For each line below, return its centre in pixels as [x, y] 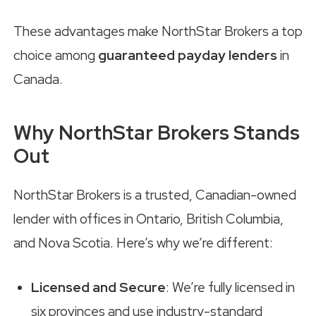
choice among [56, 55]
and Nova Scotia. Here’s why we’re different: [143, 243]
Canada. [38, 79]
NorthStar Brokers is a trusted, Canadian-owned [155, 195]
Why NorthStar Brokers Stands [157, 132]
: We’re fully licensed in [230, 287]
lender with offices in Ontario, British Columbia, [148, 219]
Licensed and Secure [98, 287]
